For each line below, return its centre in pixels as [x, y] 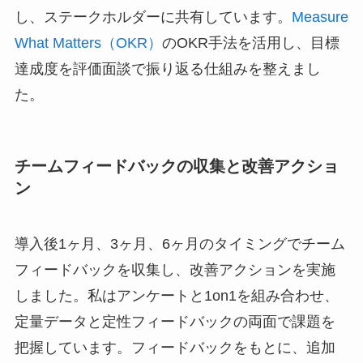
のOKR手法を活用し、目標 [250, 43]
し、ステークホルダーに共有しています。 [153, 17]
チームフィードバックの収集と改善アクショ [176, 166]
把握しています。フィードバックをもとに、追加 [175, 348]
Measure [320, 17]
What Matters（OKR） [88, 43]
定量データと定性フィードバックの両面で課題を [175, 322]
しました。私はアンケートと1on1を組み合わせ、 [176, 296]
